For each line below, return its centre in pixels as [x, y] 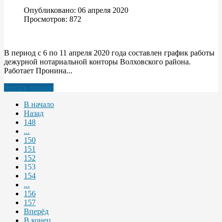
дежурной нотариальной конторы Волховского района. [97, 61]
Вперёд [36, 211]
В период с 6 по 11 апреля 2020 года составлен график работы [109, 53]
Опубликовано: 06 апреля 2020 [76, 10]
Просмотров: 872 [53, 19]
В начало [39, 104]
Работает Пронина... [38, 70]
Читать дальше [29, 87]
